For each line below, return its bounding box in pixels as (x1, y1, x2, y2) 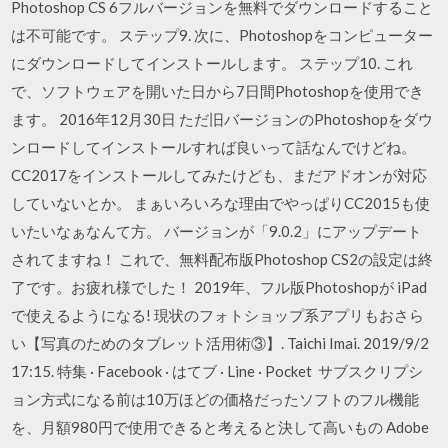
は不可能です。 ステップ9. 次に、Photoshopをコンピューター (11, 26, 434, 44)
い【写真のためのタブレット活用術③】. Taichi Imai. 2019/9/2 (11, 334, 430, 352)
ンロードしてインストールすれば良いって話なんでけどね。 (11, 138, 417, 156)
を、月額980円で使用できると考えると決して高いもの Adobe (11, 418, 430, 436)
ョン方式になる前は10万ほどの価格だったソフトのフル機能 (11, 390, 420, 408)
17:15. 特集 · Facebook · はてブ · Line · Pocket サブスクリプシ (11, 362, 424, 380)
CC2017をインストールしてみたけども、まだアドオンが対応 (11, 166, 428, 184)
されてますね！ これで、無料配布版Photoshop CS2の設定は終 (11, 250, 434, 268)
